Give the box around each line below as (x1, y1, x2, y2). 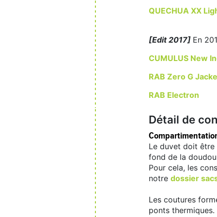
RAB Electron (149, 90, 199, 100)
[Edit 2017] (149, 35, 193, 45)
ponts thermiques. (149, 205, 215, 216)
